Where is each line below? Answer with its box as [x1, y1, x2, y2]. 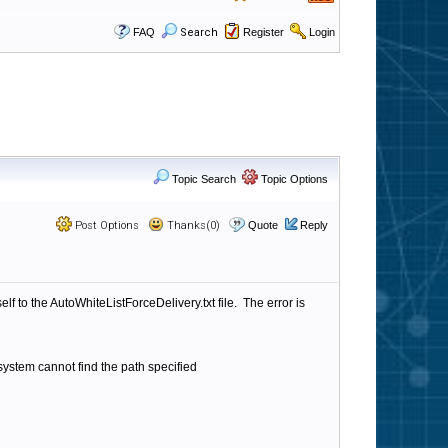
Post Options [72, 219, 139, 232]
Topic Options [258, 173, 328, 185]
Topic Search [169, 173, 236, 185]
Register [243, 26, 284, 38]
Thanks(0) [164, 219, 220, 232]
